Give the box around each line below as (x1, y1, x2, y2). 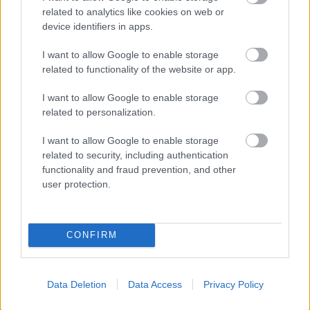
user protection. (42, 178, 111, 190)
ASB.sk (12, 238, 42, 248)
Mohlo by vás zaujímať (64, 195, 246, 217)
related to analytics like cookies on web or (42, 6, 224, 17)
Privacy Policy (203, 278, 264, 290)
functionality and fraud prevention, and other (42, 163, 236, 175)
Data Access (127, 278, 182, 290)
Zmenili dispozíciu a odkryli (149, 268, 290, 282)
